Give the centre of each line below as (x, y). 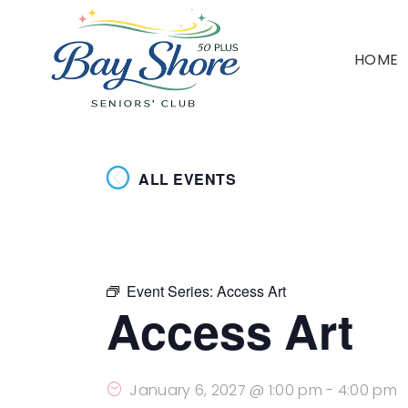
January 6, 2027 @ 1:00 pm (226, 390)
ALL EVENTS (187, 178)
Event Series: (172, 291)
